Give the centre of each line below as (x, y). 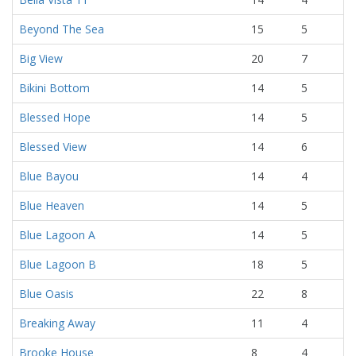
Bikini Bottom (54, 88)
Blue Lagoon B (58, 264)
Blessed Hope (55, 117)
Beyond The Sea (62, 29)
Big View (41, 58)
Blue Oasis (46, 294)
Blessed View (53, 147)
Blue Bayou (49, 176)
